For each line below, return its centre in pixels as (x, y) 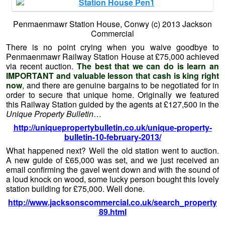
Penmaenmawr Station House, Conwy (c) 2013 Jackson (113, 24)
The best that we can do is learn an (148, 66)
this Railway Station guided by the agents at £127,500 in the (113, 104)
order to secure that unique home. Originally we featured (113, 94)
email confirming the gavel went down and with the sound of (113, 169)
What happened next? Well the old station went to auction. (113, 150)
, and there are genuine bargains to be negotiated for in (121, 85)
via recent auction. (41, 66)
